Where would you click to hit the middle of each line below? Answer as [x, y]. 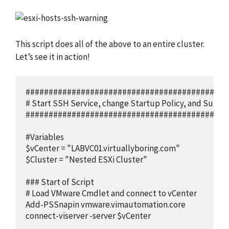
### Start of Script [60, 182]
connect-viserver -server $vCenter [88, 216]
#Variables [45, 137]
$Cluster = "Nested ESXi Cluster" [86, 160]
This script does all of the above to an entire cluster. [110, 44]
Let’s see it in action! [53, 56]
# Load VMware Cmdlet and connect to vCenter [111, 193]
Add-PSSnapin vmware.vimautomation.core [106, 205]
